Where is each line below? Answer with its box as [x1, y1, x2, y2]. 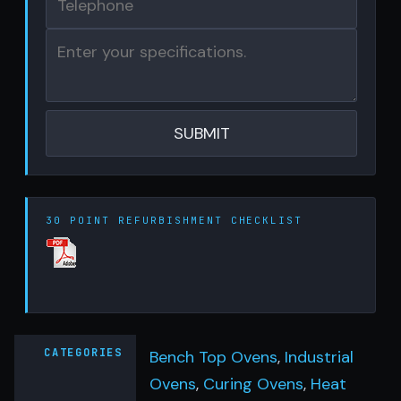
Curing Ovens [203, 373, 303, 395]
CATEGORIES [44, 346, 123, 360]
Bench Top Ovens [149, 346, 277, 368]
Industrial [285, 346, 354, 368]
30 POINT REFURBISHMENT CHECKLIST [46, 214, 303, 226]
